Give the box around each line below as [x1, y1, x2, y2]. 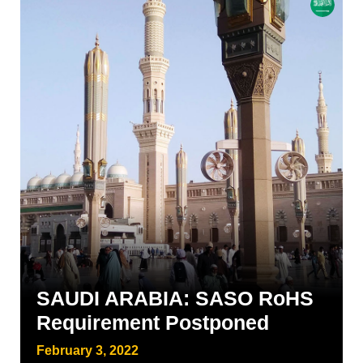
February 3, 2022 [36, 344, 139, 357]
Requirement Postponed [36, 311, 269, 334]
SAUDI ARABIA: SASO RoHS [36, 287, 314, 310]
